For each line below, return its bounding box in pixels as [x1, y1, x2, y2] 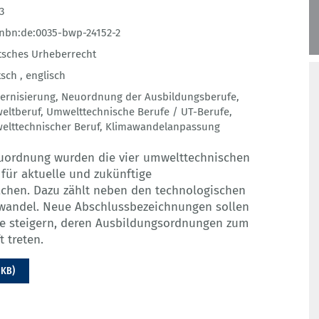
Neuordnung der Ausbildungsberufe [61, 90, 236, 104]
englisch [26, 69, 66, 83]
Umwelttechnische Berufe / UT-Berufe [46, 105, 229, 119]
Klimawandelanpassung [105, 120, 220, 134]
